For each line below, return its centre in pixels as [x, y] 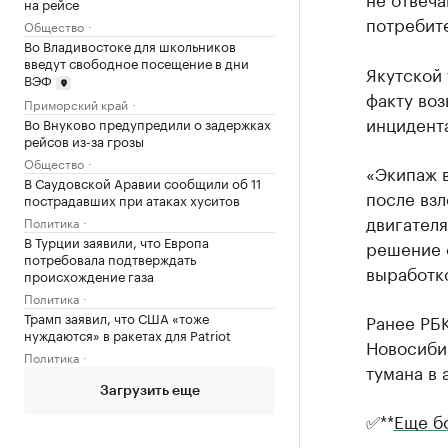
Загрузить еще [149, 390]
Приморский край [76, 103]
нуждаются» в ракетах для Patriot [127, 333]
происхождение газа [89, 274]
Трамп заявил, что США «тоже [116, 316]
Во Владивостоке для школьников [130, 45]
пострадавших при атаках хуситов [132, 198]
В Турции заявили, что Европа [116, 240]
